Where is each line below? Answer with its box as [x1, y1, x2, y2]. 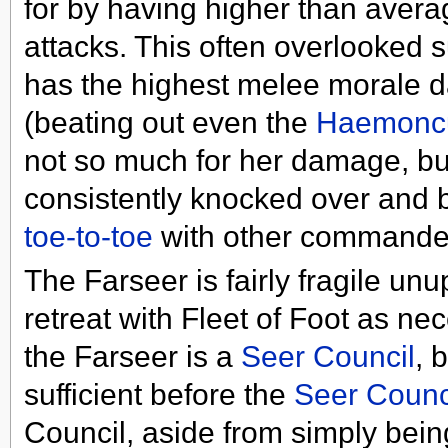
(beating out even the [23, 105, 316, 139]
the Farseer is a [23, 340, 241, 374]
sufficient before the [23, 378, 294, 412]
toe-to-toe [23, 219, 153, 253]
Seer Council [240, 340, 415, 374]
